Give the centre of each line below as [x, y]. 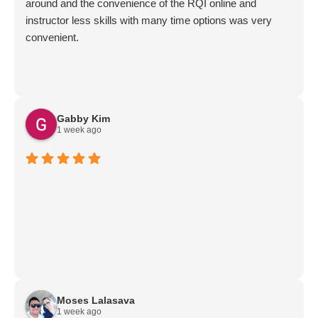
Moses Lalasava [96, 300]
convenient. [52, 37]
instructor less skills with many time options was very [149, 20]
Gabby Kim [83, 119]
